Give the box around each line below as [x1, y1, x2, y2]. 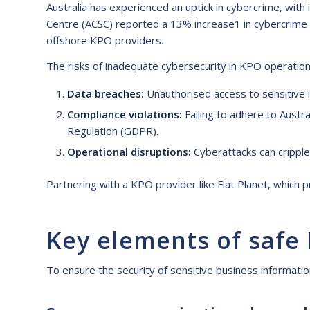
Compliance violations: [67, 107, 182, 121]
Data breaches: [67, 86, 144, 100]
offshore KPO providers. [46, 33, 163, 47]
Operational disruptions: [67, 144, 191, 158]
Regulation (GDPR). [67, 123, 158, 138]
